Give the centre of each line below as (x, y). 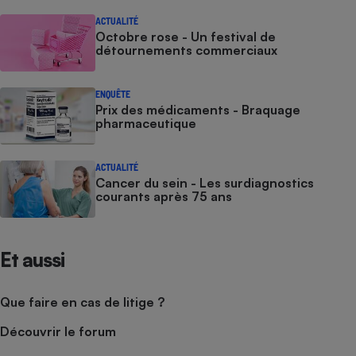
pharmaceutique (146, 123)
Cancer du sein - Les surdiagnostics (205, 183)
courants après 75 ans (164, 196)
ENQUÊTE (113, 94)
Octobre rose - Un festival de (186, 37)
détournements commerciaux (186, 50)
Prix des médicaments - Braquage (198, 110)
